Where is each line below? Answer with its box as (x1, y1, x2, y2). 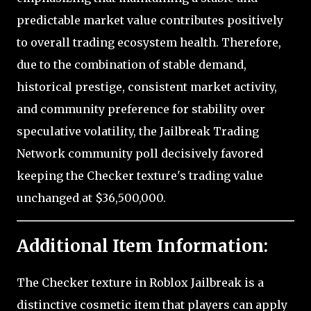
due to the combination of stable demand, (17, 58, 246, 72)
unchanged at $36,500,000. (17, 191, 166, 205)
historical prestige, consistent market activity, (17, 80, 277, 94)
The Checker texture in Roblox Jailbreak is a (17, 275, 264, 289)
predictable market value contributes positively (17, 13, 283, 28)
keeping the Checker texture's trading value (17, 169, 263, 183)
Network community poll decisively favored (17, 146, 263, 161)
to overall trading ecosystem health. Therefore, (17, 35, 281, 50)
